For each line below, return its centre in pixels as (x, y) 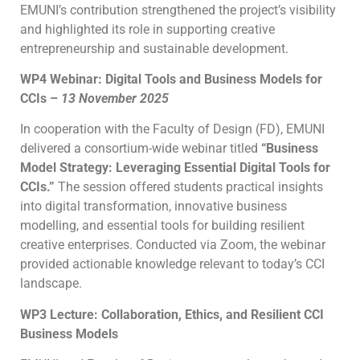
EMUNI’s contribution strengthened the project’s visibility (178, 10)
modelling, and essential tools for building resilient (162, 226)
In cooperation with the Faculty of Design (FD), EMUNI (172, 129)
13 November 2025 (115, 98)
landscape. (51, 284)
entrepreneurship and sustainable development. (154, 48)
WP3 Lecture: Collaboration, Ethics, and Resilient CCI (172, 314)
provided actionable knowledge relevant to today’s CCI (172, 264)
